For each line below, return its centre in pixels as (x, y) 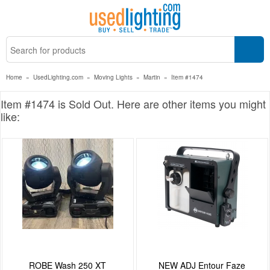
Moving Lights (113, 77)
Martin (152, 77)
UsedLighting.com (58, 77)
